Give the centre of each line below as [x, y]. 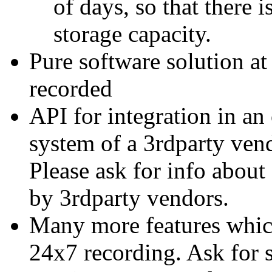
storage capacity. [132, 34]
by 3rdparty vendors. [129, 198]
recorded [71, 88]
